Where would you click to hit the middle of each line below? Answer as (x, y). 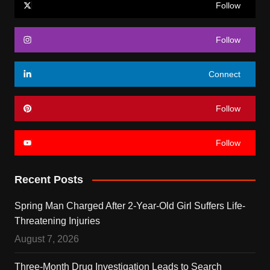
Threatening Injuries (57, 221)
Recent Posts (49, 179)
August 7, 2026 (46, 239)
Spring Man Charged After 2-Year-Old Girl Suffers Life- (130, 206)
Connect (225, 74)
